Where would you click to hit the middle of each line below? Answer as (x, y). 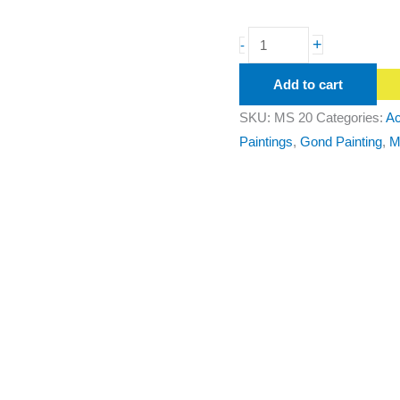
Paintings (267, 142)
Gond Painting (342, 142)
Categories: (351, 118)
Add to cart (308, 85)
